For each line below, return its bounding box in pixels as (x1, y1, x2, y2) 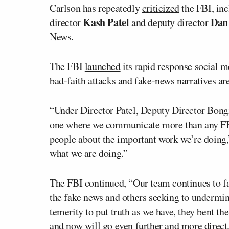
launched (84, 59, 121, 74)
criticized (142, 1, 179, 15)
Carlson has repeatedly (50, 1, 142, 15)
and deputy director (129, 15, 211, 30)
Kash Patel (83, 15, 129, 30)
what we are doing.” (50, 146, 128, 161)
